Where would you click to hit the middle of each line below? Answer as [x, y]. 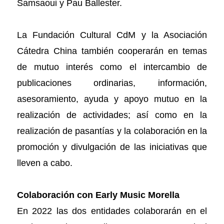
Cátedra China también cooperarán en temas [112, 51]
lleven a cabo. [46, 163]
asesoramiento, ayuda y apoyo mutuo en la [112, 99]
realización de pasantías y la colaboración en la [112, 131]
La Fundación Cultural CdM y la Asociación [112, 35]
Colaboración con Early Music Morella [98, 195]
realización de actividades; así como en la [112, 115]
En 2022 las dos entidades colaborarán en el [112, 211]
